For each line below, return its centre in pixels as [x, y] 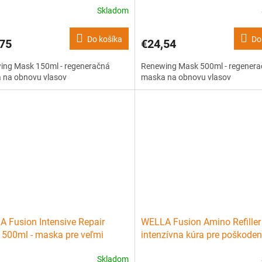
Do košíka [104, 39]
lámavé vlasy [168, 248]
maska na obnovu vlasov [186, 77]
